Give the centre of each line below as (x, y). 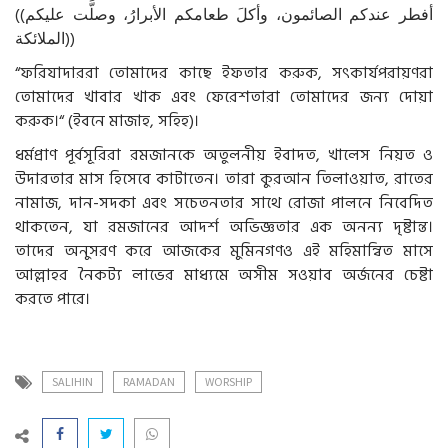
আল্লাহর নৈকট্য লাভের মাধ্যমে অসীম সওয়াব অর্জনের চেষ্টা (224, 274)
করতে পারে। (52, 298)
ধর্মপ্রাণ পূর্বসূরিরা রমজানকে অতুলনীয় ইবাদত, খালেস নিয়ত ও (224, 154)
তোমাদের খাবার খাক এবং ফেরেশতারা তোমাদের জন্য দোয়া (224, 96)
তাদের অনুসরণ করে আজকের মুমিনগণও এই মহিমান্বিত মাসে (224, 250)
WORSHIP (228, 381)
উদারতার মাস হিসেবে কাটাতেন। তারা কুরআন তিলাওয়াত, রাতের (224, 178)
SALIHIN (72, 381)
